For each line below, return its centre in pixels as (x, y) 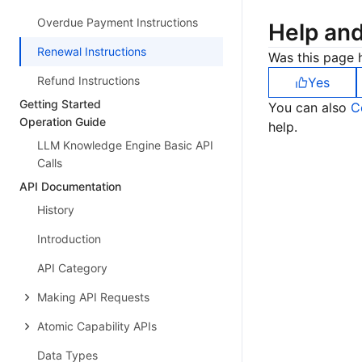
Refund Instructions (88, 80)
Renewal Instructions (92, 51)
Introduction (69, 239)
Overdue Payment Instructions (118, 22)
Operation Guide (63, 122)
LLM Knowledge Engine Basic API (125, 145)
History (56, 210)
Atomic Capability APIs (97, 326)
